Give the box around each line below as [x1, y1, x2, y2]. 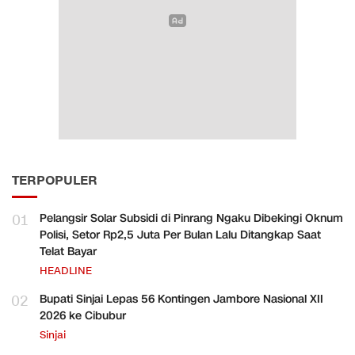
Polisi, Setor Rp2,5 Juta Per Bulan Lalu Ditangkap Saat [40, 227, 321, 243]
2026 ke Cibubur [40, 308, 126, 324]
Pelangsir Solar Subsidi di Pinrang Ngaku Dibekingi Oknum [40, 211, 343, 227]
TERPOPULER [12, 172, 97, 190]
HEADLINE [40, 264, 92, 279]
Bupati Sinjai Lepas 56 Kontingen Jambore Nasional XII [40, 292, 323, 307]
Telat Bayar [40, 244, 97, 260]
